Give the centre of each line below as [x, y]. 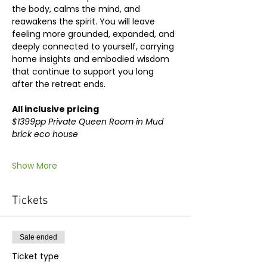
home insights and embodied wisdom [92, 59]
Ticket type [35, 256]
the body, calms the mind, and [77, 9]
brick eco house [45, 134]
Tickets [30, 201]
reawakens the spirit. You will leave [85, 21]
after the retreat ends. [59, 84]
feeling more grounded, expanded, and [94, 34]
